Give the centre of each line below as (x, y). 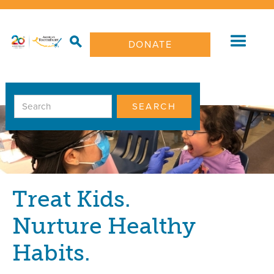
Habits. (51, 253)
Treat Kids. (71, 199)
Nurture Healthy (104, 226)
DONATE (150, 45)
